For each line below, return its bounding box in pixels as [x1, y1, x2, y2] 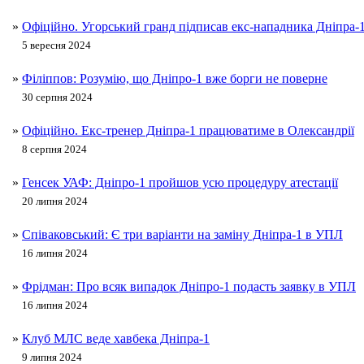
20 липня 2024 [22, 195, 88, 208]
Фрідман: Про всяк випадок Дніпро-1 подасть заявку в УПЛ [22, 279, 356, 294]
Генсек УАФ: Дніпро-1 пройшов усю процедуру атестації [22, 175, 338, 190]
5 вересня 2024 [22, 39, 91, 52]
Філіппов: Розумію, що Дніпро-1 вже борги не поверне [22, 71, 327, 86]
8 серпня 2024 [22, 143, 87, 156]
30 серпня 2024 [22, 91, 93, 104]
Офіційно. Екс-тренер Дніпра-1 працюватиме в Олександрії [22, 123, 354, 138]
